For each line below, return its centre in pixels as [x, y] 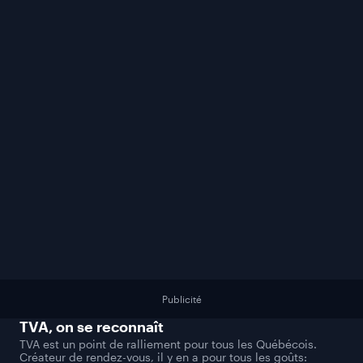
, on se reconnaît [106, 327]
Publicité [181, 299]
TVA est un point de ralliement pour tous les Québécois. [168, 344]
